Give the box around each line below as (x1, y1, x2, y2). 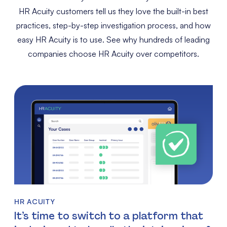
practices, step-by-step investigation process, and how (16, 20, 211, 30)
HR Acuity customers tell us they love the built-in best (19, 6, 208, 16)
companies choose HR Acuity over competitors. (28, 49, 199, 59)
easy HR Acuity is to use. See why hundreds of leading (17, 34, 210, 45)
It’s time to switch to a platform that (14, 209, 203, 222)
